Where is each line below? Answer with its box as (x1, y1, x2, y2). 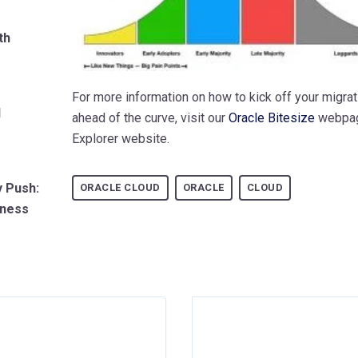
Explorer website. (71, 130, 169, 146)
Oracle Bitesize (228, 109, 315, 125)
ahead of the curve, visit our (71, 109, 229, 125)
